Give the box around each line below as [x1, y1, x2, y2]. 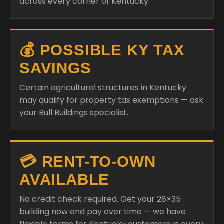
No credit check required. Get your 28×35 [19, 193, 181, 205]
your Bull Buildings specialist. [19, 106, 128, 118]
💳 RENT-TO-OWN [19, 152, 156, 170]
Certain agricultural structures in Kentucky [19, 81, 186, 93]
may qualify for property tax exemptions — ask [19, 94, 203, 106]
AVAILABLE [19, 170, 110, 188]
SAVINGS [19, 59, 91, 77]
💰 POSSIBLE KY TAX [19, 41, 185, 59]
